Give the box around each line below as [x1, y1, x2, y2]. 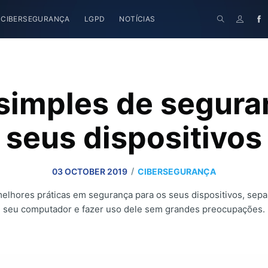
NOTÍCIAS [119, 14, 156, 23]
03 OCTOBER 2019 [52, 166, 127, 176]
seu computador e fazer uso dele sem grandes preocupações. [3, 203, 265, 215]
